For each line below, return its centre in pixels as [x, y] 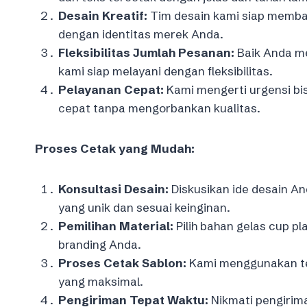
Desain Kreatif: [103, 15]
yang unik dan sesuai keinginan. [144, 207]
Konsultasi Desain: [113, 188]
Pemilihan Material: [116, 225]
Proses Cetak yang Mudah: [115, 148]
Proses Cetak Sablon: [122, 262]
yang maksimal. [101, 281]
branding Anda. [100, 244]
